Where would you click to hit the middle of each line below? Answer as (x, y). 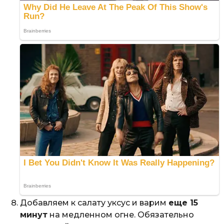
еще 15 (183, 203)
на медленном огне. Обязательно (121, 215)
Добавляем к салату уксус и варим (94, 203)
